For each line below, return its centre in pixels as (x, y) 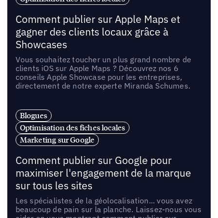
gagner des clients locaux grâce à (92, 32)
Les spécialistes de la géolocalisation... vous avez (104, 201)
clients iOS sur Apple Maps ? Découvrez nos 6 (97, 68)
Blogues (34, 116)
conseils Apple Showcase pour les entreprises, (99, 77)
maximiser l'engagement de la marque (103, 173)
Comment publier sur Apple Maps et (98, 19)
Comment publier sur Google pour (93, 161)
